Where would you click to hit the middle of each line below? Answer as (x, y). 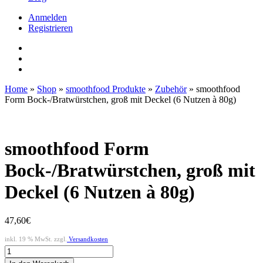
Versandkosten (87, 239)
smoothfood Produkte (106, 89)
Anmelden (48, 18)
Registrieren (50, 28)
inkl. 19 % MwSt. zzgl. (36, 239)
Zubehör (171, 89)
